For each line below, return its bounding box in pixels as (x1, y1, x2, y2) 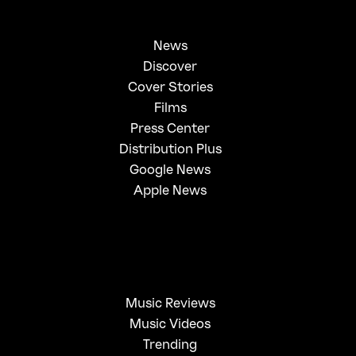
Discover (143, 57, 198, 74)
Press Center (130, 119, 211, 136)
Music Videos (130, 315, 211, 331)
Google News (130, 161, 211, 177)
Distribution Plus (118, 140, 222, 157)
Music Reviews (125, 294, 215, 311)
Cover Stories (127, 78, 213, 95)
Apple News (133, 181, 207, 198)
